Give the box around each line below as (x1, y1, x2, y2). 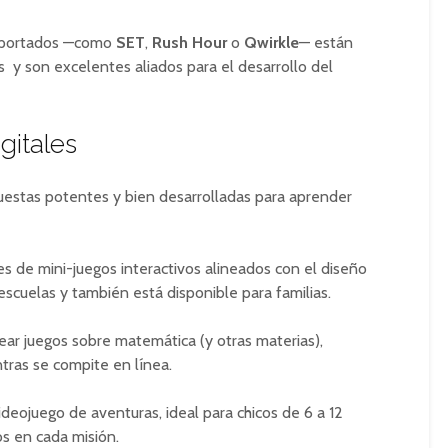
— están (299, 33, 353, 52)
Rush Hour (152, 33, 227, 52)
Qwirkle (244, 33, 299, 52)
